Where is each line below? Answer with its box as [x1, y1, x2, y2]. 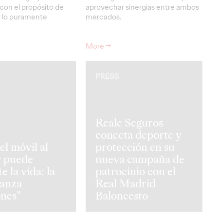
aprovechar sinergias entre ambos [86, 1, 199, 12]
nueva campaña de [95, 151, 184, 166]
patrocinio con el [95, 163, 176, 179]
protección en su [95, 139, 175, 154]
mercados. [86, 11, 123, 22]
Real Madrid [95, 176, 156, 191]
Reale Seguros [95, 115, 163, 130]
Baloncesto [95, 188, 148, 203]
